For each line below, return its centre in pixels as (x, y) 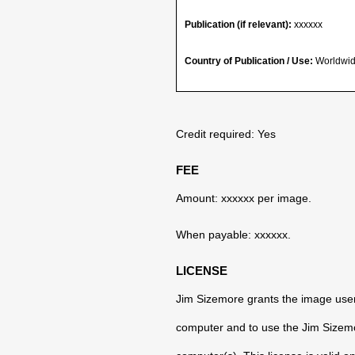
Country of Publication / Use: (249, 61)
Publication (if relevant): (238, 25)
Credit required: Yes (226, 134)
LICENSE (202, 271)
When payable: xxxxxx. (233, 235)
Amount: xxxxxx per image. (244, 198)
